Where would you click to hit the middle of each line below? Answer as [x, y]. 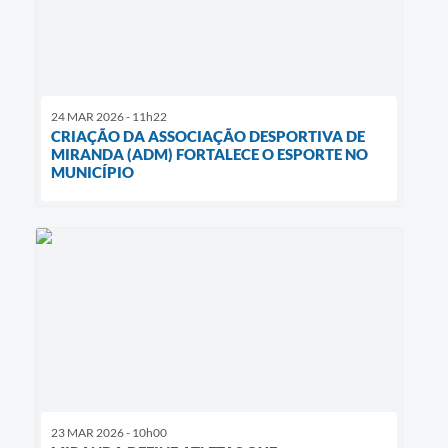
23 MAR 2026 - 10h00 [109, 432]
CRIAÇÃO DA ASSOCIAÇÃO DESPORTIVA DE [208, 135]
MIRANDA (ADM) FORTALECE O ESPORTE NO [209, 153]
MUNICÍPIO [92, 171]
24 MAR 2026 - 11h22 [109, 116]
